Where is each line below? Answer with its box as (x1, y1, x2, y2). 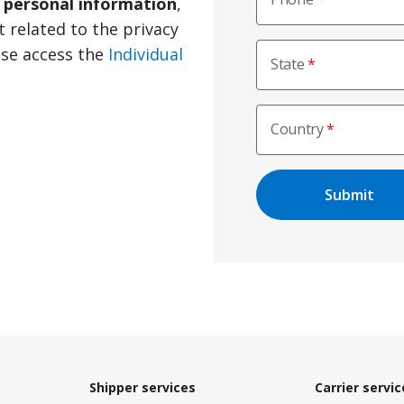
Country (271, 119, 324, 139)
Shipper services (89, 379, 197, 396)
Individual (108, 43, 183, 65)
